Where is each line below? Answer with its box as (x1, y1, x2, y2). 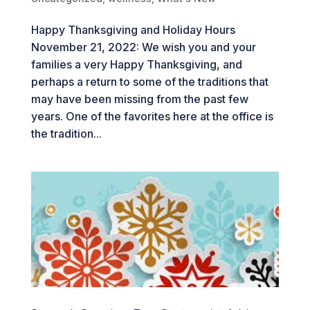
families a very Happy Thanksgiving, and (30, 57, 242, 71)
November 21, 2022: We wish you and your (30, 39, 256, 54)
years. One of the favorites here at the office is (30, 109, 273, 123)
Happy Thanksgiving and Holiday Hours (30, 22, 235, 37)
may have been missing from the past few (30, 91, 248, 106)
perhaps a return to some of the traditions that (30, 74, 268, 89)
